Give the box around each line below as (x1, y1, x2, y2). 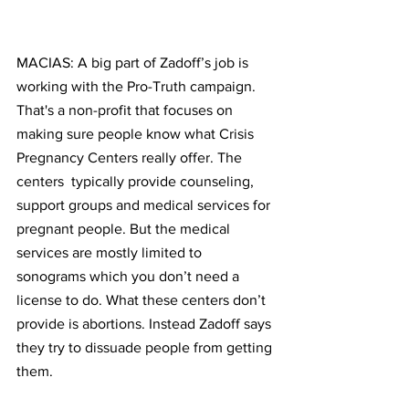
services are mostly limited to (16, 245, 205, 260)
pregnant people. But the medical (16, 221, 234, 236)
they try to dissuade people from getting (16, 340, 276, 355)
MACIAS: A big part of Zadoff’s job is (16, 55, 252, 70)
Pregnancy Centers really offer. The (16, 150, 246, 165)
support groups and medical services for (16, 197, 274, 213)
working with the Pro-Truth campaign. (16, 79, 259, 94)
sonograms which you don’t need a (16, 268, 243, 284)
